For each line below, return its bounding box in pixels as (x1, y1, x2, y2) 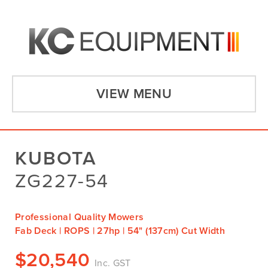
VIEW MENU (96, 86, 172, 102)
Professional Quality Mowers (15, 211, 144, 223)
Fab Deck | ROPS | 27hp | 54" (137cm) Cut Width (15, 224, 226, 237)
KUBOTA (15, 147, 97, 170)
